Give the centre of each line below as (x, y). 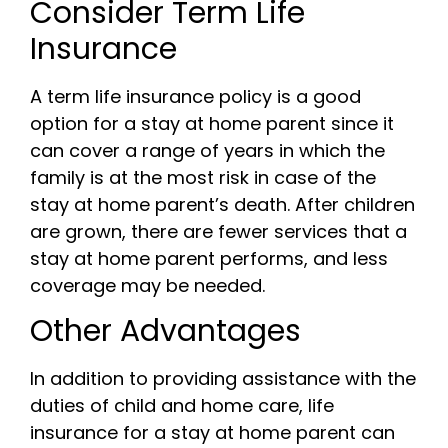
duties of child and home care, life (182, 406)
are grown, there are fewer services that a (218, 231)
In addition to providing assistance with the (223, 379)
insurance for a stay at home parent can (212, 433)
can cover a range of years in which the (207, 150)
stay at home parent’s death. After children (222, 204)
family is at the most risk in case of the (203, 177)
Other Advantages (165, 331)
